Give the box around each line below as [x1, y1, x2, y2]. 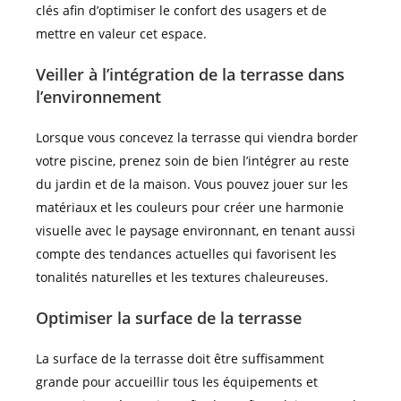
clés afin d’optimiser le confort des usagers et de [36, 2, 327, 20]
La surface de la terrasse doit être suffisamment [36, 350, 324, 368]
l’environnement [36, 86, 161, 108]
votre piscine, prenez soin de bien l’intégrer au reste [36, 152, 349, 170]
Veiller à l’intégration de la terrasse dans [36, 64, 345, 86]
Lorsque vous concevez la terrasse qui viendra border [36, 129, 358, 147]
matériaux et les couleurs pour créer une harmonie [36, 199, 344, 217]
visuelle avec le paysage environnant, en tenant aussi [36, 222, 355, 240]
